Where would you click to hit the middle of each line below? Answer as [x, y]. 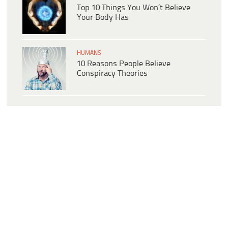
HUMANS [89, 53]
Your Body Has [103, 18]
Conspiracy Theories [112, 74]
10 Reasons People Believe [124, 64]
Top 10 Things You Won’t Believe [134, 8]
